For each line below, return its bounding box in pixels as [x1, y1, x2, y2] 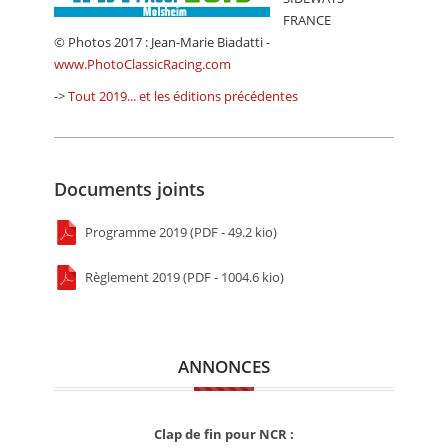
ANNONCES [178, 355, 270, 379]
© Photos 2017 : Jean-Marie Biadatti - [54, 33, 270, 52]
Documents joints [54, 177, 205, 202]
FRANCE [283, 11, 331, 30]
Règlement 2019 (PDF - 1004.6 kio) [82, 268, 284, 287]
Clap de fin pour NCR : [154, 425, 294, 444]
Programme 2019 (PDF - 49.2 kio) [82, 223, 277, 242]
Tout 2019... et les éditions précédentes [68, 87, 298, 106]
